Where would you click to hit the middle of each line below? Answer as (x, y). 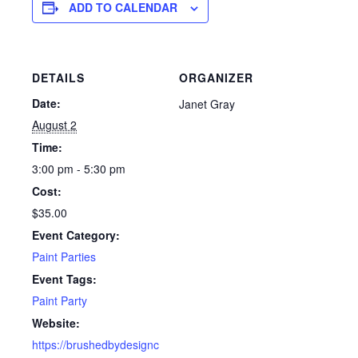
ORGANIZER (216, 78)
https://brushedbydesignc (95, 344)
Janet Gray (207, 104)
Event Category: (76, 235)
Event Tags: (64, 279)
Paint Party (60, 300)
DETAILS (58, 78)
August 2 (54, 125)
